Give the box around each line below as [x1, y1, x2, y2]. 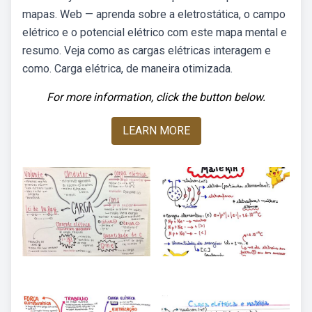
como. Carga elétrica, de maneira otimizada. [22, 62, 233, 75]
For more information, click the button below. [47, 91, 265, 104]
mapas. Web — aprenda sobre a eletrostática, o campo [22, 8, 286, 21]
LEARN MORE [122, 124, 190, 137]
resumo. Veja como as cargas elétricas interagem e [22, 44, 271, 57]
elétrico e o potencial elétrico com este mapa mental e [22, 26, 287, 39]
